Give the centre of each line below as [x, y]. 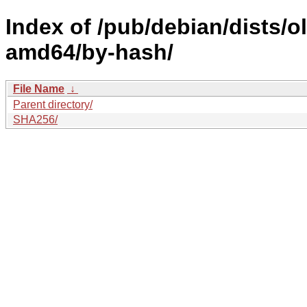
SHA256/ [35, 119]
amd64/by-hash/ [89, 52]
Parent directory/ [53, 104]
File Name [39, 88]
